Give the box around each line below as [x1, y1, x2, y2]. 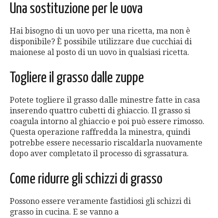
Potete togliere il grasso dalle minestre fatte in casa [10, 95, 200, 105]
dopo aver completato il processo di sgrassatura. [10, 149, 189, 159]
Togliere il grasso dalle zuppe [10, 71, 144, 86]
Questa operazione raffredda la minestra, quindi [10, 127, 190, 137]
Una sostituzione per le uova [10, 1, 143, 17]
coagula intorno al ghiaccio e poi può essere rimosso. [10, 117, 204, 127]
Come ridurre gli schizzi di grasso [10, 172, 163, 187]
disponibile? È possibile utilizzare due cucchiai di [10, 37, 192, 47]
